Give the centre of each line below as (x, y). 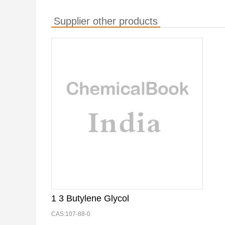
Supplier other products (106, 21)
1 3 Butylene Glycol (90, 198)
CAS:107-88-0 (71, 214)
